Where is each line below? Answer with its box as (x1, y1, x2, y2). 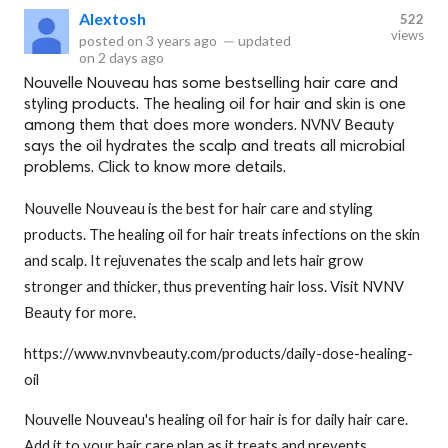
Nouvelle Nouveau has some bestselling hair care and (24, 75, 398, 92)
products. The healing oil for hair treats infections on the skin (24, 224, 420, 243)
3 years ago (146, 31, 217, 49)
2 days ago (98, 48, 164, 66)
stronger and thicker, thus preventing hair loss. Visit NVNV (24, 276, 404, 295)
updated (235, 31, 291, 49)
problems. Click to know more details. (24, 159, 286, 176)
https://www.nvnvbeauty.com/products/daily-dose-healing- (24, 343, 413, 362)
